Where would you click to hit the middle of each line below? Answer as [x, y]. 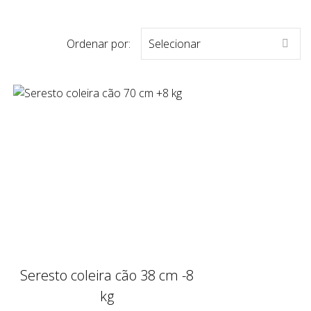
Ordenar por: [99, 44]
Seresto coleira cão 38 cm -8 [107, 276]
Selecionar [175, 44]
